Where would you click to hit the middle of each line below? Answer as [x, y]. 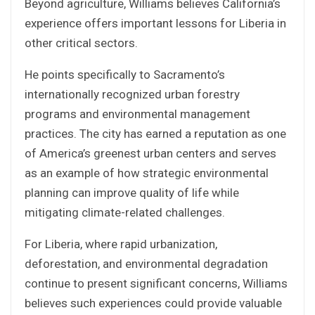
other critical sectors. [81, 43]
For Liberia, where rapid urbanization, [121, 244]
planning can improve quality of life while [132, 192]
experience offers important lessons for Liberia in [155, 23]
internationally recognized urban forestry [132, 94]
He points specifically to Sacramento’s [125, 74]
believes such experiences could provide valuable [153, 303]
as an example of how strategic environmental [147, 173]
